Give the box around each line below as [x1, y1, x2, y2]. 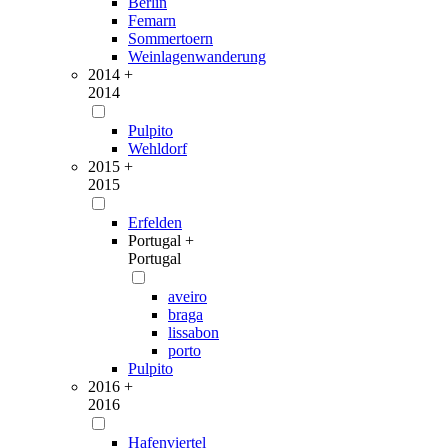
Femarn [128, 12, 176, 29]
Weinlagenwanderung [128, 48, 266, 65]
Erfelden [128, 214, 182, 231]
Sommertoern [128, 30, 213, 47]
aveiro [168, 288, 207, 305]
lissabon [168, 324, 219, 341]
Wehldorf [128, 140, 187, 157]
